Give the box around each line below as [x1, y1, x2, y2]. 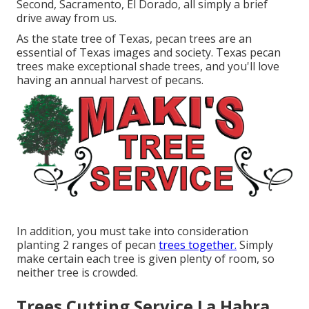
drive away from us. [17, 10, 117, 26]
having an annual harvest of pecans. [17, 72, 203, 88]
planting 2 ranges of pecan [17, 237, 159, 252]
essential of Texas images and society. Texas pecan [17, 45, 281, 61]
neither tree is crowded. [17, 264, 138, 280]
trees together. [159, 237, 237, 252]
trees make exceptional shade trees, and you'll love [17, 59, 279, 74]
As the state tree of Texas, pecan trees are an [17, 31, 252, 47]
